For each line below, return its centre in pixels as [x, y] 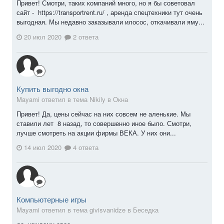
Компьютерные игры [51, 199]
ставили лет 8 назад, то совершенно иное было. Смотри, [104, 123]
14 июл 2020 [43, 147]
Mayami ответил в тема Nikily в [65, 99]
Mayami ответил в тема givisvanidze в [75, 210]
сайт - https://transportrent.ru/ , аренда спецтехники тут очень [109, 12]
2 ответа [85, 36]
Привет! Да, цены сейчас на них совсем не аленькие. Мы [103, 113]
